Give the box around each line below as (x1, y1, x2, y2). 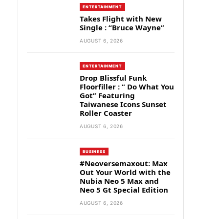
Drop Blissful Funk (80, 73, 147, 83)
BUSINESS (83, 149, 106, 154)
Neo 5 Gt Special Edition (80, 185, 168, 195)
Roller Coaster (80, 108, 132, 118)
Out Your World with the (80, 167, 171, 177)
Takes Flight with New (80, 14, 162, 23)
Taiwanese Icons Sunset (80, 99, 167, 109)
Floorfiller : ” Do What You (80, 82, 174, 91)
